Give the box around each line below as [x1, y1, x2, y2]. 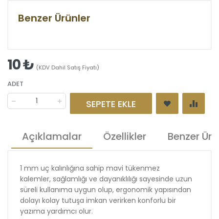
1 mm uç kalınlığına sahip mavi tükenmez [20, 163, 160, 173]
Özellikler [103, 130, 146, 143]
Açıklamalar [22, 130, 82, 143]
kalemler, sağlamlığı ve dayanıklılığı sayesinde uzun [20, 174, 192, 184]
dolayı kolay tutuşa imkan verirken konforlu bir [20, 196, 176, 205]
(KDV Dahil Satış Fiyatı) [36, 64, 99, 71]
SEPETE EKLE [86, 98, 136, 110]
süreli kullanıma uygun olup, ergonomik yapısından [20, 185, 191, 195]
